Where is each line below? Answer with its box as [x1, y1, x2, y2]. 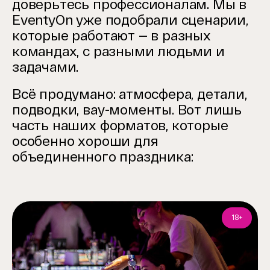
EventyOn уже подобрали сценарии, [12, 11, 248, 28]
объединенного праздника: [12, 148, 193, 165]
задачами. [12, 58, 79, 75]
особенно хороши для [12, 133, 159, 149]
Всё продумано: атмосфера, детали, [12, 86, 247, 102]
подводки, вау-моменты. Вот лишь [12, 101, 242, 118]
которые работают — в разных [12, 27, 211, 43]
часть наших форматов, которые [12, 117, 228, 133]
